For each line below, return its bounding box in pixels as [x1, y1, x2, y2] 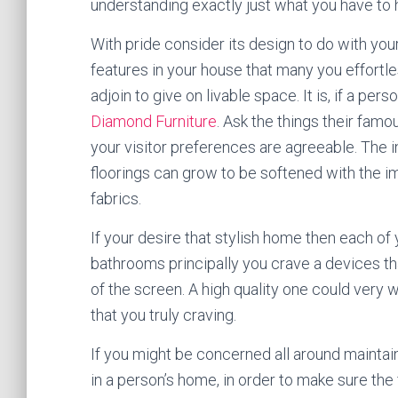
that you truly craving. [91, 306, 236, 324]
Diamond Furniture [91, 112, 217, 131]
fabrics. [91, 189, 141, 208]
